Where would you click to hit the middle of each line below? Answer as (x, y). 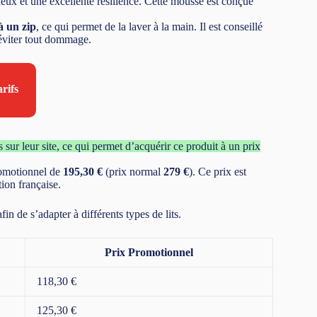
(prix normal (133, 172)
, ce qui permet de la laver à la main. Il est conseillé (149, 26)
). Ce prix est (218, 172)
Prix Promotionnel (149, 253)
